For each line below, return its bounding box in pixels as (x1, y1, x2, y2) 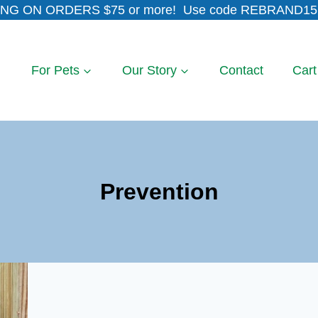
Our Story (121, 62, 177, 77)
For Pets (31, 62, 79, 77)
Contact (219, 62, 263, 77)
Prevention (99, 178, 219, 204)
